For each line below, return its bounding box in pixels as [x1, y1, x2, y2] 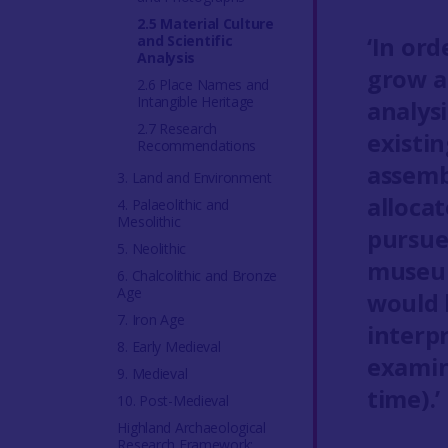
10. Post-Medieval [117, 391, 229, 410]
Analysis [137, 48, 196, 67]
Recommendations [137, 136, 257, 155]
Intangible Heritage [137, 92, 255, 111]
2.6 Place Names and [137, 75, 270, 94]
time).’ [366, 383, 441, 415]
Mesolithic [117, 212, 181, 231]
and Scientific [137, 31, 233, 50]
